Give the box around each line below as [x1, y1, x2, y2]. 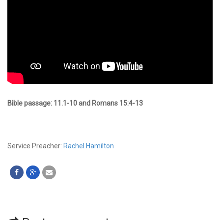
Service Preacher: [7, 141, 63, 150]
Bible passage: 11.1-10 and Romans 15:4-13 [7, 99, 143, 107]
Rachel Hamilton [63, 141, 114, 150]
